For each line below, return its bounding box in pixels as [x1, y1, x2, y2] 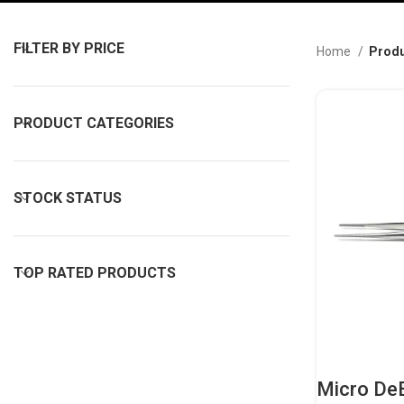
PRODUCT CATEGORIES [14, 115, 174, 132]
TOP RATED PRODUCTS [14, 264, 176, 281]
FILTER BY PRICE [14, 40, 124, 57]
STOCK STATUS [14, 189, 122, 207]
